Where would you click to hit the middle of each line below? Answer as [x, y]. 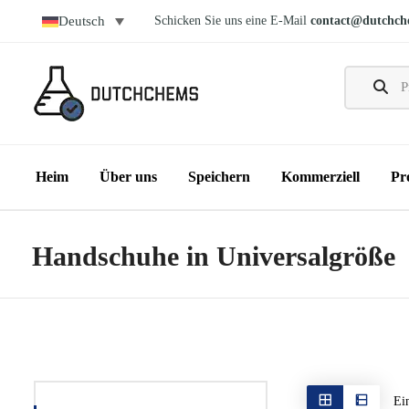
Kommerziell [320, 177]
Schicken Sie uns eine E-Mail [231, 21]
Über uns [128, 177]
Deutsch [82, 21]
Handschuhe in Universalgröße [214, 257]
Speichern [219, 177]
